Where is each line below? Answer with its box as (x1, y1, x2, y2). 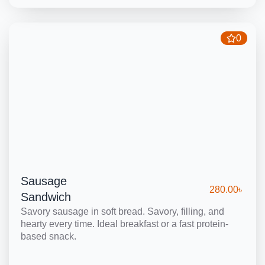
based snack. (21, 231, 76, 241)
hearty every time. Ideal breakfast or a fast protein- (21, 219, 228, 229)
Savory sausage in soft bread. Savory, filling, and (21, 206, 224, 216)
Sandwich (21, 190, 71, 203)
